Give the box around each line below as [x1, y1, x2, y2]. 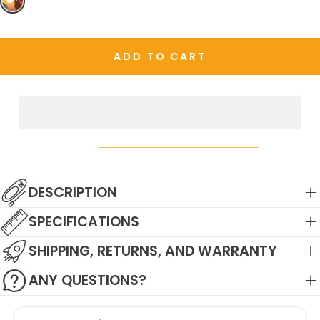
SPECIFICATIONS [29, 212, 139, 232]
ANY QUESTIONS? [29, 271, 146, 291]
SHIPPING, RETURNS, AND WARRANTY [29, 241, 277, 261]
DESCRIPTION [29, 183, 117, 203]
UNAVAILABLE [159, 3, 217, 15]
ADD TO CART [114, 49, 206, 64]
